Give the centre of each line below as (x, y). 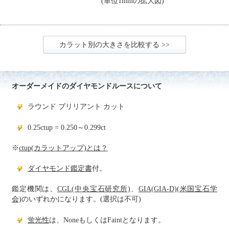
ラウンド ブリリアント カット (76, 107)
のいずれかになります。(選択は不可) (81, 199)
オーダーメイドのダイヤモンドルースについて (87, 86)
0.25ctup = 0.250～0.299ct (67, 127)
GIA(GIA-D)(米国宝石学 (178, 189)
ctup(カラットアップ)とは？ (63, 148)
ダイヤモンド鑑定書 (60, 168)
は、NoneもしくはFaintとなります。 (107, 220)
